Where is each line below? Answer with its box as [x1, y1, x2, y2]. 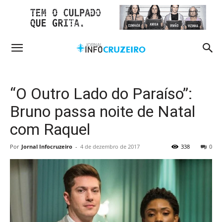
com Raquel [10, 120, 90, 139]
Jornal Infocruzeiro [21, 143, 72, 150]
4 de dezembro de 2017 [80, 143, 140, 150]
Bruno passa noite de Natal [10, 102, 195, 121]
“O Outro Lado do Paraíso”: [10, 84, 192, 103]
